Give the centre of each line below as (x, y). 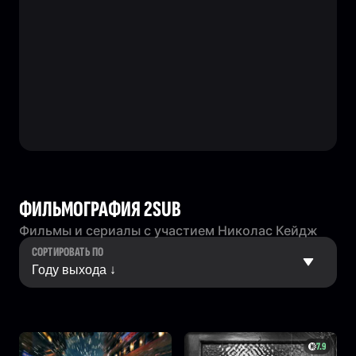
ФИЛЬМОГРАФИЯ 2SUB (100, 209)
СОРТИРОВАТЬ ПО (68, 252)
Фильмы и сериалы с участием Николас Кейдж (168, 230)
